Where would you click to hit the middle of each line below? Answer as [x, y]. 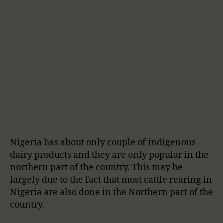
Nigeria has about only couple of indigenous [103, 142]
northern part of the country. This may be [96, 167]
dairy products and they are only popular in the [109, 155]
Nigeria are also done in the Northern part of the [111, 192]
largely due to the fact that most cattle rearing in [111, 180]
